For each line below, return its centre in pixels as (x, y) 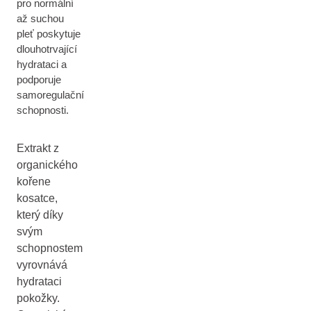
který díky (40, 215)
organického (47, 165)
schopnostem (50, 248)
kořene (34, 182)
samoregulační (50, 95)
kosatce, (37, 198)
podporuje (39, 79)
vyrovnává (42, 265)
